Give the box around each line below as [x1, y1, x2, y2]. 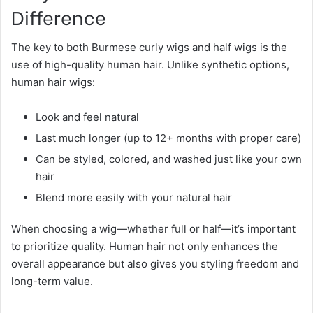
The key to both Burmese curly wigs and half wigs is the [11, 41, 287, 54]
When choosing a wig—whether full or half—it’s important [11, 222, 296, 235]
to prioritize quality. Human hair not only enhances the [11, 240, 278, 253]
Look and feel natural [36, 110, 139, 124]
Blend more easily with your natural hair [36, 191, 232, 204]
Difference [11, 2, 106, 30]
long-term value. [11, 275, 93, 288]
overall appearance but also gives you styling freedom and [11, 257, 299, 270]
